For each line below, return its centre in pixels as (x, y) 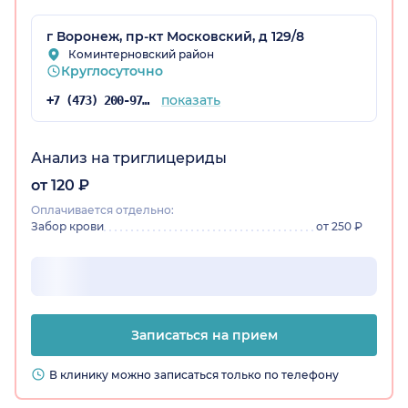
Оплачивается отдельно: (102, 210)
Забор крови (67, 227)
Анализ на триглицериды (129, 158)
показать (190, 101)
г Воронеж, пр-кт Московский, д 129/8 (175, 37)
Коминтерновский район (141, 55)
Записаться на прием (204, 336)
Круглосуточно (112, 71)
